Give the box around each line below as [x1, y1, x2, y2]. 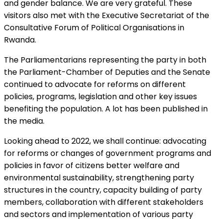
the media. [4, 115, 44, 127]
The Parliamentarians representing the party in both [4, 54, 206, 66]
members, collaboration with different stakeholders [4, 196, 203, 208]
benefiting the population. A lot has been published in [4, 103, 208, 114]
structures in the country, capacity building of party [4, 184, 202, 196]
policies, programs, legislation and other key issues [4, 90, 197, 102]
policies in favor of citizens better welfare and [4, 159, 179, 171]
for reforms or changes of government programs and [4, 147, 211, 159]
